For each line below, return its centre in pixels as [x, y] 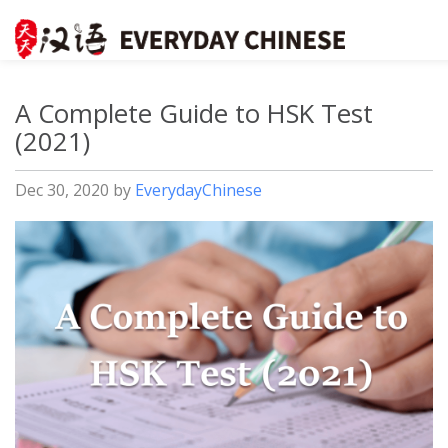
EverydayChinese [198, 190]
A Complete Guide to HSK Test [194, 113]
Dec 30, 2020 [62, 190]
